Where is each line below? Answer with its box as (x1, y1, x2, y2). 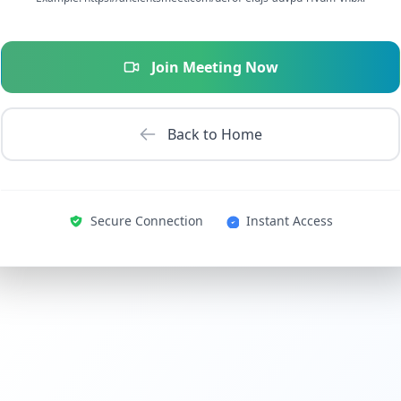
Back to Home (167, 124, 262, 144)
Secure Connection (90, 211, 203, 229)
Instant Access (245, 211, 333, 229)
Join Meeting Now (151, 56, 278, 77)
